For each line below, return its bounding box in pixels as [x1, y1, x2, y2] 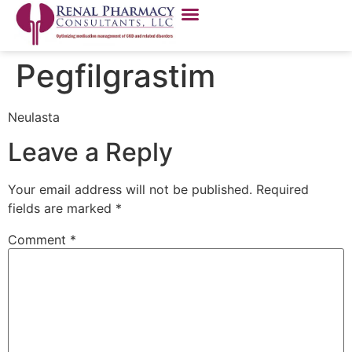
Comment [8, 232, 70, 248]
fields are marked [8, 200, 115, 217]
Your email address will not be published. [8, 181, 252, 198]
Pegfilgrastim [16, 57, 215, 95]
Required [256, 181, 309, 198]
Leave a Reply [8, 137, 173, 168]
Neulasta [8, 109, 60, 125]
